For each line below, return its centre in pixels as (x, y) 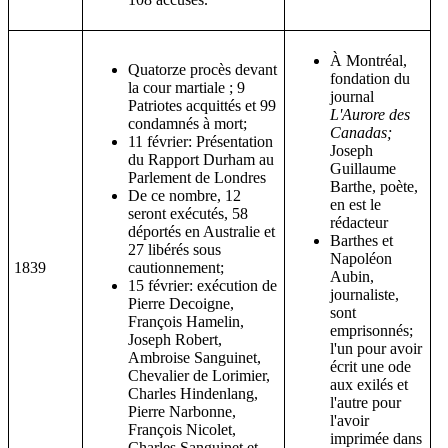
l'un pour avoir (376, 348)
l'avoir (349, 420)
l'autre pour (365, 402)
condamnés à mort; (187, 123)
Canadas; (361, 132)
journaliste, (364, 294)
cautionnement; (176, 267)
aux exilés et (369, 384)
